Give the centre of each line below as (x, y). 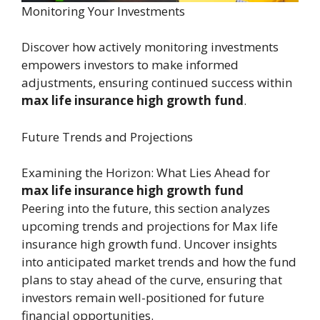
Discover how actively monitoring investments (150, 47)
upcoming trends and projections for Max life (150, 226)
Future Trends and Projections (107, 136)
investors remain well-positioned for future (143, 298)
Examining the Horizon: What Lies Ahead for (146, 173)
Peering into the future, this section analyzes (146, 209)
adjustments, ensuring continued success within (157, 83)
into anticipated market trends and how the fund (159, 262)
